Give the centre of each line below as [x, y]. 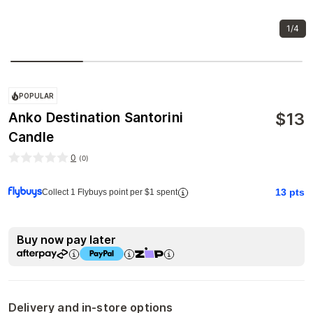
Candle [31, 137]
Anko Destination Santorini [96, 118]
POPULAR [37, 96]
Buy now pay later [66, 240]
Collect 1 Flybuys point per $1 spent [110, 192]
